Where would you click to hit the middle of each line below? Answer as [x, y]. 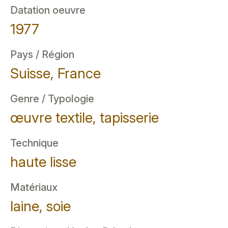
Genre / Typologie [52, 99]
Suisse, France [55, 73]
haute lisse [43, 162]
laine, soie [40, 206]
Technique [34, 143]
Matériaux [34, 187]
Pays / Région [42, 54]
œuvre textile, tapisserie [84, 118]
